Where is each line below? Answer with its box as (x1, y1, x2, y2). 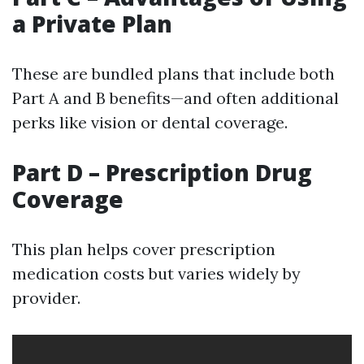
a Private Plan (12, 8, 172, 39)
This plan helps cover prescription (12, 239, 275, 259)
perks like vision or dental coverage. (12, 112, 288, 132)
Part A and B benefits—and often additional (12, 88, 339, 108)
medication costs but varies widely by (12, 263, 301, 284)
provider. (12, 288, 80, 308)
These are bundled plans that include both (12, 63, 335, 84)
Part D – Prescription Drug (12, 157, 312, 188)
